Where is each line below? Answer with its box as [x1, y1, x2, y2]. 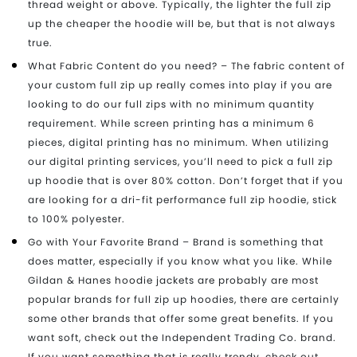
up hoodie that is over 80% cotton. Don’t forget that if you [28, 173, 343, 187]
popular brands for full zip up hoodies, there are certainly [28, 292, 339, 306]
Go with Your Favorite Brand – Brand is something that [28, 234, 324, 249]
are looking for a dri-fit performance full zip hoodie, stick [28, 192, 337, 206]
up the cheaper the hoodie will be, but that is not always [28, 16, 335, 30]
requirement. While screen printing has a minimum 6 [28, 116, 315, 130]
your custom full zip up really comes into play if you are [28, 77, 332, 92]
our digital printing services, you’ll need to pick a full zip [28, 154, 333, 168]
